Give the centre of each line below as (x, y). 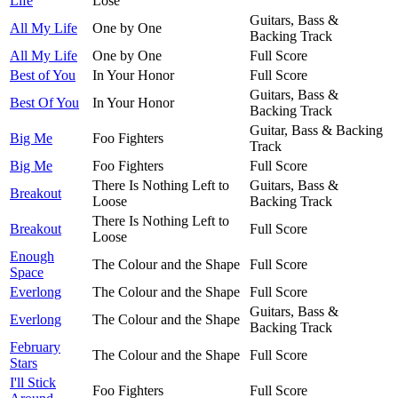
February (35, 346)
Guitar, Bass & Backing (316, 130)
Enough (32, 256)
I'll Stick (33, 382)
